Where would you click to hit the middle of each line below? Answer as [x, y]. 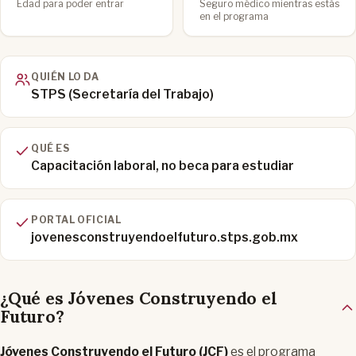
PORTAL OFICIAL [76, 220]
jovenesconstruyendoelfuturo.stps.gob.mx [164, 238]
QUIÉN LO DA [65, 77]
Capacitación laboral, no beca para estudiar [163, 166]
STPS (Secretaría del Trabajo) [122, 95]
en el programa [234, 17]
